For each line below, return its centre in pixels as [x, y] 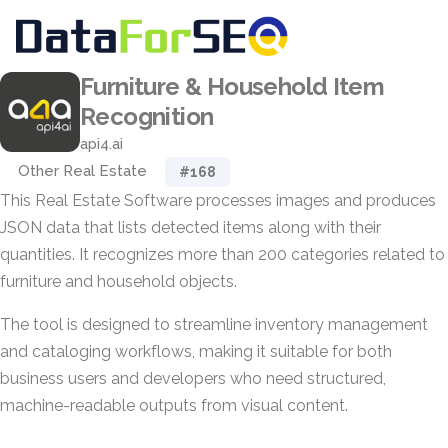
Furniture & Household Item [232, 86]
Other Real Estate [82, 171]
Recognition [147, 116]
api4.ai [101, 144]
